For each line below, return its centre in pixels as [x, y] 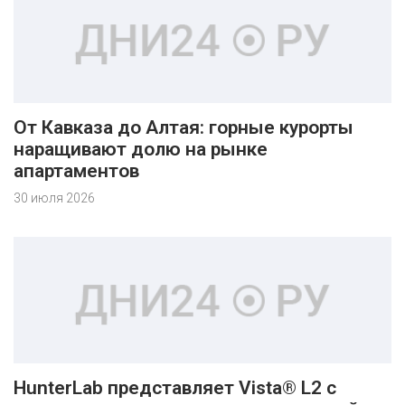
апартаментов [76, 171]
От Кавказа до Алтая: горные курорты [184, 127]
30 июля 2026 [54, 198]
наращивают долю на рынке [141, 149]
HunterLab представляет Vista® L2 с [175, 388]
